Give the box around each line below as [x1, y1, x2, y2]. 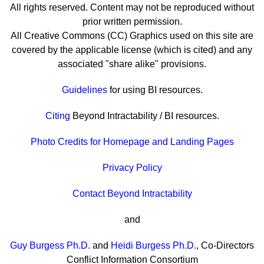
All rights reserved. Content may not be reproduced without [10, 2, 254, 12]
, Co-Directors [196, 240, 254, 250]
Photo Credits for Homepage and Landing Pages [30, 137, 234, 147]
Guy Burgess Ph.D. [10, 240, 90, 250]
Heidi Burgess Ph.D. [111, 240, 196, 250]
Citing [45, 111, 70, 121]
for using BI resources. [107, 85, 203, 95]
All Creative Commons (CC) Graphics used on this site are [11, 31, 253, 41]
